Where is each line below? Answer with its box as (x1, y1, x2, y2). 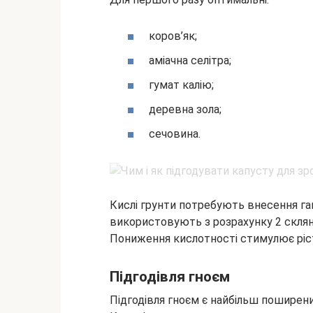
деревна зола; (149, 103, 221, 117)
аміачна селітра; (149, 53, 231, 67)
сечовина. (149, 127, 201, 141)
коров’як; (149, 29, 197, 43)
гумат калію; (149, 78, 214, 92)
